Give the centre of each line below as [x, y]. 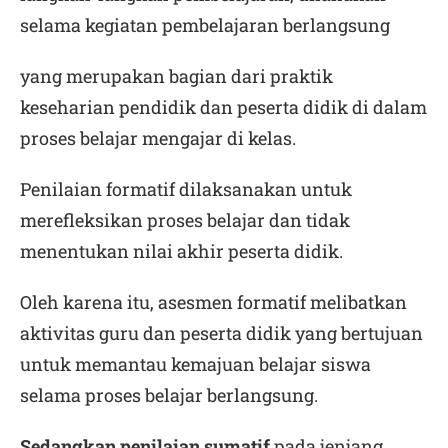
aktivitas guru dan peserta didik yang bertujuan [221, 333]
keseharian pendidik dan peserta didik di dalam [223, 107]
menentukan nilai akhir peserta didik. [181, 251]
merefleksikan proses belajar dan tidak [185, 220]
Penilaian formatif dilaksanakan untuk [186, 189]
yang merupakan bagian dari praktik [176, 76]
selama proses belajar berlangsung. [169, 395]
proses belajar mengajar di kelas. [158, 138]
